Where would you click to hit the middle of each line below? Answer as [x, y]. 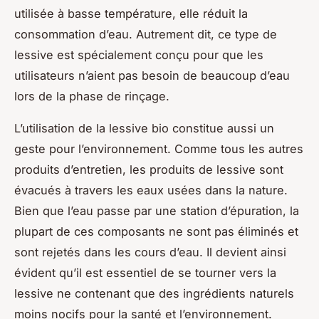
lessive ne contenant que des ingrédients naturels [154, 293]
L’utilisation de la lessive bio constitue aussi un [144, 128]
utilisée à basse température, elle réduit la [131, 13]
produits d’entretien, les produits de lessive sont [149, 169]
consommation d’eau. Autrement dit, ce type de [146, 34]
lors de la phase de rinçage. [94, 96]
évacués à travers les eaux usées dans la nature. [151, 190]
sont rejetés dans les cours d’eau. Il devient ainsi [150, 252]
